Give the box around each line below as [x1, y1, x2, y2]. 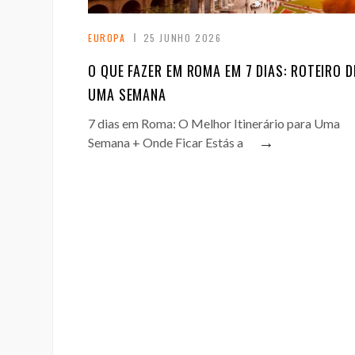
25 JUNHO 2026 [143, 30, 222, 44]
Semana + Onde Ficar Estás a [88, 134, 243, 150]
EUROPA [88, 30, 126, 44]
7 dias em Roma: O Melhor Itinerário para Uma [88, 115, 340, 131]
